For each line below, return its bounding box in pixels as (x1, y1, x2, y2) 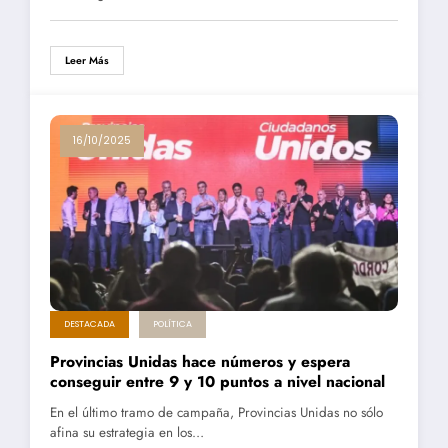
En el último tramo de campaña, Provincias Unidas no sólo (50, 403, 383, 423)
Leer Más (65, 53, 109, 69)
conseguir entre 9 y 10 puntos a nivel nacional (50, 370, 385, 394)
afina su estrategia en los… (50, 423, 204, 443)
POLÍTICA (153, 318, 192, 331)
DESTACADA (64, 318, 115, 331)
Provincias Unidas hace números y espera (50, 350, 350, 374)
